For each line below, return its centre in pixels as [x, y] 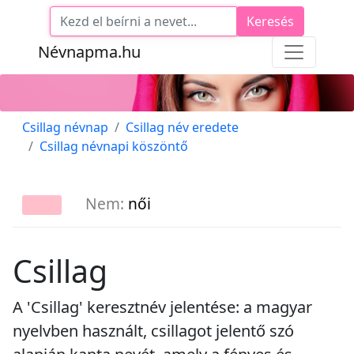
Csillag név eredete [182, 127]
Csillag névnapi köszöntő [114, 146]
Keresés [270, 21]
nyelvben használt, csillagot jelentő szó [153, 331]
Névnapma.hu [89, 52]
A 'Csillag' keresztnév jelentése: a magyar [162, 307]
